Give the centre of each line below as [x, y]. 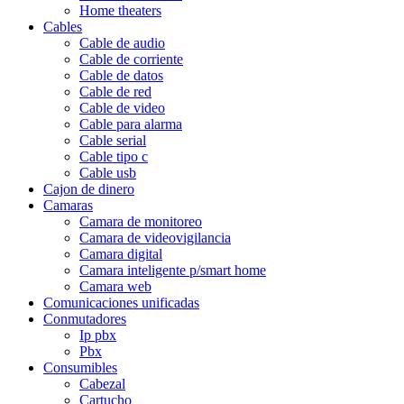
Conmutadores [85, 318]
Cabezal [102, 383]
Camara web [115, 286]
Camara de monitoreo [141, 221]
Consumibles [80, 367]
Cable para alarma [131, 124]
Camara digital [121, 253]
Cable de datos [121, 75]
